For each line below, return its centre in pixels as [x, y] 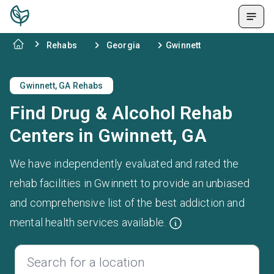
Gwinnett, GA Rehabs [61, 86]
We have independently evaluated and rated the [124, 164]
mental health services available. [89, 222]
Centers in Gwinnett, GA [108, 135]
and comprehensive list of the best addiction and [127, 203]
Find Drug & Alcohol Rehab [121, 113]
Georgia [123, 45]
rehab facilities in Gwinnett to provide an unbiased [130, 183]
